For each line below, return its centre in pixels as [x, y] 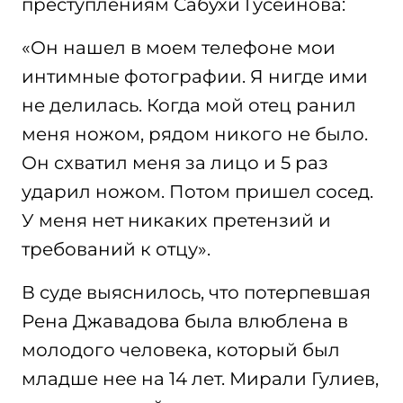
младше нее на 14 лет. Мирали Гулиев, [200, 379]
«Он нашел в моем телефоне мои [179, 48]
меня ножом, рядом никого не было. [195, 134]
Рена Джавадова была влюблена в [185, 321]
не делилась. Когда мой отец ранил [189, 105]
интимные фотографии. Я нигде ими [195, 76]
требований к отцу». [116, 249]
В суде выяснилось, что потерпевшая [196, 292]
